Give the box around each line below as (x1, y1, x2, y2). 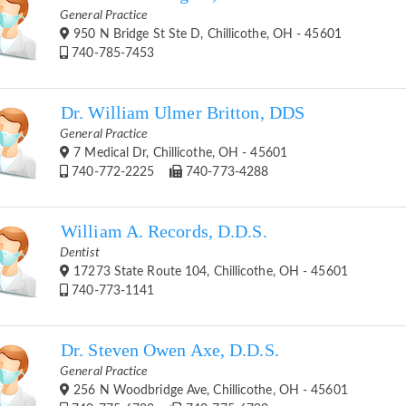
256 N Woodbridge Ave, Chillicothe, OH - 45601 (70, 383, 348, 397)
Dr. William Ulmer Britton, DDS (61, 102, 304, 122)
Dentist (60, 246, 100, 259)
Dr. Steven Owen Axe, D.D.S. (61, 340, 279, 360)
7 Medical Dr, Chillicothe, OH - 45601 (70, 146, 287, 159)
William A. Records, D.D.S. (61, 221, 267, 241)
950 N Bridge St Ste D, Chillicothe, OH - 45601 (70, 27, 342, 41)
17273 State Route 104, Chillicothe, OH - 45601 (70, 265, 348, 278)
